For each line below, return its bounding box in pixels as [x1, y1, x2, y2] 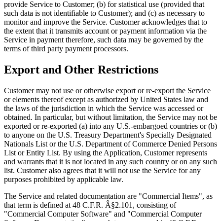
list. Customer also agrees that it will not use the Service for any [4, 166, 201, 175]
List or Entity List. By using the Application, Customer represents [4, 148, 207, 157]
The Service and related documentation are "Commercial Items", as [4, 191, 213, 200]
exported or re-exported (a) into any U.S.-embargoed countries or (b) [4, 121, 217, 130]
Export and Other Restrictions [4, 63, 158, 76]
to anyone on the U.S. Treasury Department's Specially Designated [4, 130, 212, 139]
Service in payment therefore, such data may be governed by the [4, 36, 203, 44]
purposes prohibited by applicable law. [4, 175, 123, 184]
